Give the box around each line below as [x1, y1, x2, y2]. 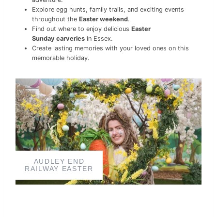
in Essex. [85, 34, 113, 42]
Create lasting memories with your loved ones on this [32, 44, 189, 52]
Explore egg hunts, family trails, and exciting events [32, 5, 184, 13]
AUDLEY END [33, 158, 85, 166]
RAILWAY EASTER [25, 165, 93, 173]
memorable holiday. [32, 54, 90, 62]
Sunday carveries [32, 34, 85, 42]
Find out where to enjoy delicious [32, 25, 131, 32]
